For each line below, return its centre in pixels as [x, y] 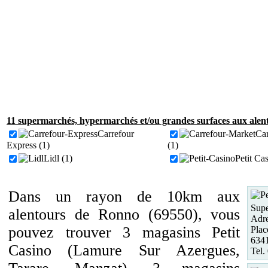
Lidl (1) [58, 158]
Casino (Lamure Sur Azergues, [124, 250]
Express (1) [28, 145]
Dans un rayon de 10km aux [124, 197]
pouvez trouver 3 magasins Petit [124, 232]
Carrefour [116, 134]
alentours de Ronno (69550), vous [124, 214]
